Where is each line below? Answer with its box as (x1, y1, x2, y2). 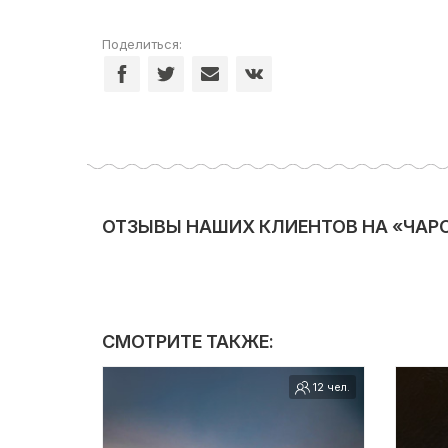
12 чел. (309, 380, 350, 394)
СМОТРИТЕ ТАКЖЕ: (102, 331, 274, 352)
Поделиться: (102, 36, 182, 52)
